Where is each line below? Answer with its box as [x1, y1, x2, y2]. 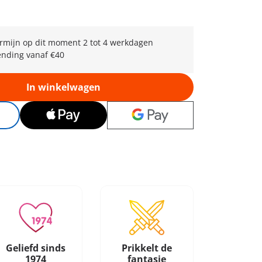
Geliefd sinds [5, 242, 65, 254]
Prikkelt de [121, 242, 172, 254]
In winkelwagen [26, 81, 101, 94]
